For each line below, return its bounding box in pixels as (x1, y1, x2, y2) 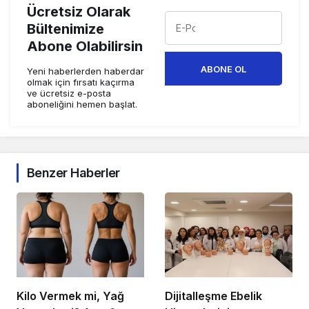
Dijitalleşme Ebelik (165, 289, 262, 303)
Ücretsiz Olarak (27, 3, 130, 21)
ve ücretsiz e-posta (27, 88, 111, 99)
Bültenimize (27, 21, 104, 38)
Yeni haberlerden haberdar (27, 66, 144, 77)
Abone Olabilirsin (27, 38, 143, 55)
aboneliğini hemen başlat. (27, 99, 137, 110)
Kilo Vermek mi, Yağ (17, 289, 124, 303)
